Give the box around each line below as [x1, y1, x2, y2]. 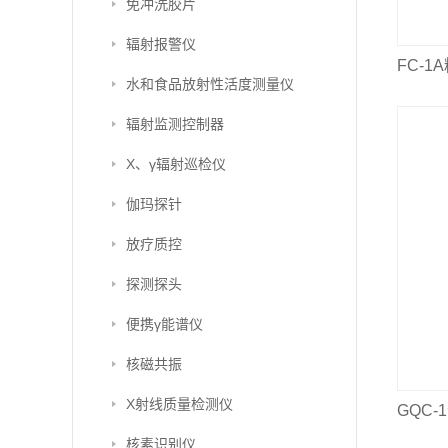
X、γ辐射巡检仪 [126, 156, 226, 172]
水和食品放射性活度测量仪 [126, 76, 294, 92]
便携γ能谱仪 [126, 316, 203, 332]
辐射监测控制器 [126, 116, 224, 132]
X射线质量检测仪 [126, 396, 233, 412]
